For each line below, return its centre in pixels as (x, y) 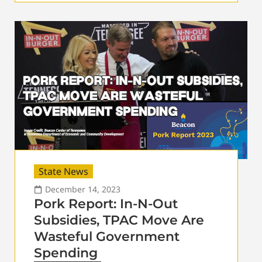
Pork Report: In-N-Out (106, 204)
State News (63, 171)
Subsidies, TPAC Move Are (119, 220)
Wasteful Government (107, 236)
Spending (66, 253)
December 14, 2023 (83, 189)
